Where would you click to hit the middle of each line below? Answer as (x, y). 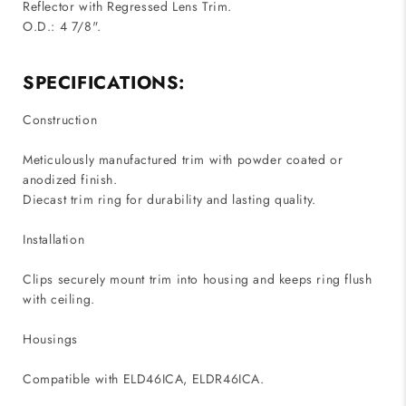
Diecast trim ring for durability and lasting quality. (169, 200)
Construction (60, 120)
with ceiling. (59, 300)
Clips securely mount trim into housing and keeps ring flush (198, 280)
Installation (54, 240)
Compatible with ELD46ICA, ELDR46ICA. (144, 379)
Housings (50, 339)
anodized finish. (70, 180)
